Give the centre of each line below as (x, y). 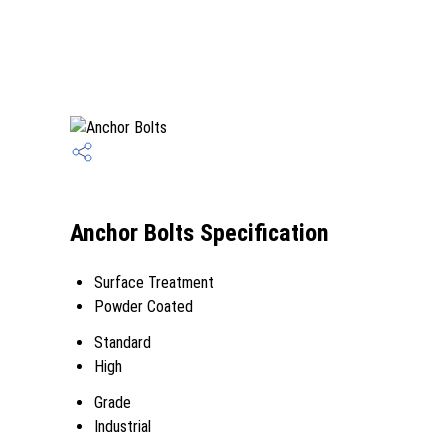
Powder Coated (143, 306)
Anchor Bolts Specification (199, 233)
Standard (122, 342)
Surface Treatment (154, 282)
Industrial (122, 426)
